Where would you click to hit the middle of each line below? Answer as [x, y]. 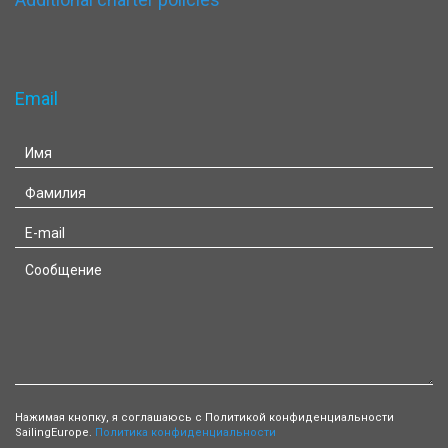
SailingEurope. [55, 432]
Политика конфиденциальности [185, 432]
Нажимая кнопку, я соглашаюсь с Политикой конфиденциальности [204, 417]
